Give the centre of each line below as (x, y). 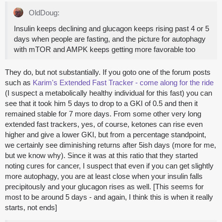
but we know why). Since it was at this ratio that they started (101, 156)
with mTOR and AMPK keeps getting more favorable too (105, 50)
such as (19, 83)
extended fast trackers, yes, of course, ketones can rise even (104, 124)
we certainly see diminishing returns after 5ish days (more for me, (111, 145)
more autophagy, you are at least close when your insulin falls (104, 176)
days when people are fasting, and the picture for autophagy (110, 39)
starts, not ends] (31, 208)
